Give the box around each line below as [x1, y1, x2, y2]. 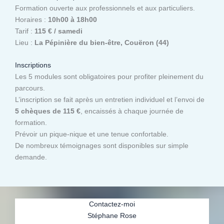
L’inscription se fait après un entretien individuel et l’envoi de [15, 95, 204, 104]
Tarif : [15, 27, 34, 35]
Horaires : [15, 15, 48, 24]
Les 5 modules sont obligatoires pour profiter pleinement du [15, 72, 203, 81]
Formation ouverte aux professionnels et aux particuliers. [15, 4, 195, 12]
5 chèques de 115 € [15, 107, 80, 115]
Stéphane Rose [87, 211, 136, 219]
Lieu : [15, 38, 34, 47]
